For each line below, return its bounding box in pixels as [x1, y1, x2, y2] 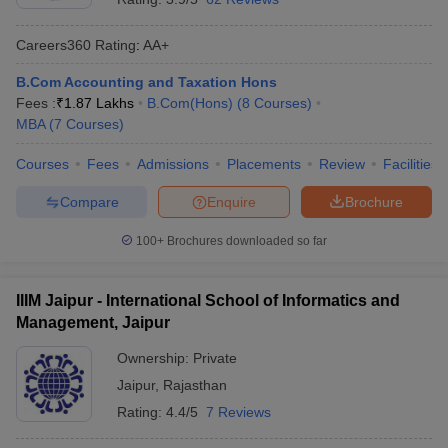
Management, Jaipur [16, 314, 170, 331]
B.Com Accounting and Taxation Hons [16, 74, 277, 90]
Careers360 [16, 36, 91, 53]
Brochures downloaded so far [164, 234, 327, 248]
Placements [227, 156, 301, 172]
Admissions [137, 156, 209, 172]
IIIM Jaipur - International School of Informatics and [16, 292, 400, 309]
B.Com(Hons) [147, 95, 233, 111]
